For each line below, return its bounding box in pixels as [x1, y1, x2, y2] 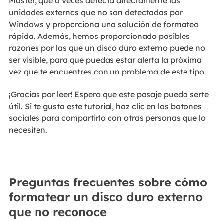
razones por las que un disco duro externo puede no [8, 42, 205, 53]
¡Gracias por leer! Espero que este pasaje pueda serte [8, 89, 209, 100]
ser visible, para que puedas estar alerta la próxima [8, 54, 202, 65]
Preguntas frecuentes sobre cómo [8, 175, 207, 190]
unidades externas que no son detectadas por [8, 7, 183, 17]
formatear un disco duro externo [8, 189, 203, 205]
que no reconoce [8, 204, 107, 220]
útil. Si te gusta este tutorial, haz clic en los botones [8, 101, 202, 111]
